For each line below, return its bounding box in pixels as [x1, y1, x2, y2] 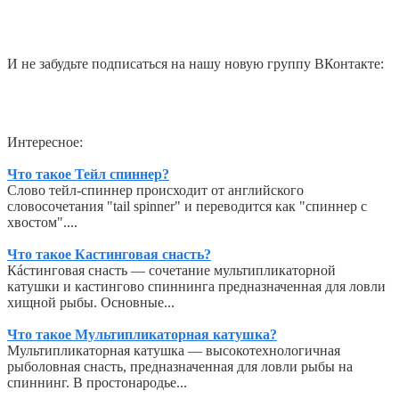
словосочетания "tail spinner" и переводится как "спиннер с [7, 199, 367, 215]
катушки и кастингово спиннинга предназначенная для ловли [7, 279, 386, 295]
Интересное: [7, 134, 83, 151]
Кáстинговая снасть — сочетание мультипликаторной [7, 263, 336, 279]
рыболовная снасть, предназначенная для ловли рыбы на [7, 359, 353, 375]
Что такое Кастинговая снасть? [7, 247, 211, 263]
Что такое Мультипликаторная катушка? [7, 327, 277, 343]
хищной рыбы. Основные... [7, 295, 175, 311]
